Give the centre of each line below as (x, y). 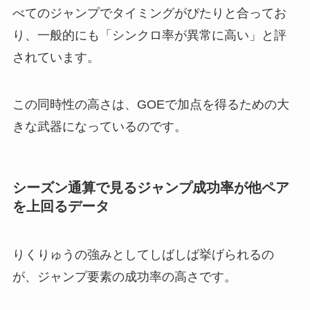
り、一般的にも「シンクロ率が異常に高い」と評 (149, 36)
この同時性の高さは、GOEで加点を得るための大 (151, 105)
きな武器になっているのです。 (99, 127)
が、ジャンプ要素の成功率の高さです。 (124, 276)
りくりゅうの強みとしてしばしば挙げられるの (143, 254)
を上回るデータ (61, 207)
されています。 (56, 58)
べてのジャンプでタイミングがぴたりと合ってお (149, 13)
